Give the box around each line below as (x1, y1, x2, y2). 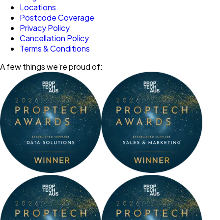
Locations (20, 1, 56, 12)
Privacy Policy (20, 22, 70, 33)
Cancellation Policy (20, 32, 89, 43)
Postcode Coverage (20, 12, 94, 23)
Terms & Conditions (20, 43, 90, 54)
